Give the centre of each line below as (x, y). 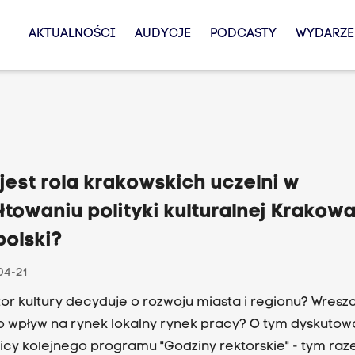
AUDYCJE (162, 34)
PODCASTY (243, 34)
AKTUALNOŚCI (72, 34)
